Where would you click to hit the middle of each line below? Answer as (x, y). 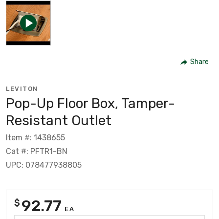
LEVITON (22, 88)
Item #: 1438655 (35, 137)
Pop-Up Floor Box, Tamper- (90, 103)
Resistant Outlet (59, 120)
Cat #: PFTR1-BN (37, 151)
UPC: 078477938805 (44, 165)
